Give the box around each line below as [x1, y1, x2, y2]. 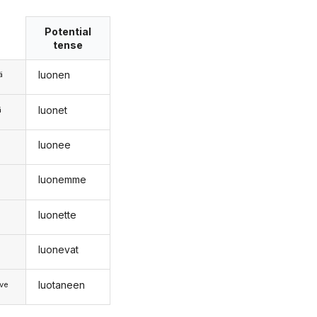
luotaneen [38, 278, 85, 291]
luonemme [38, 173, 86, 186]
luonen [38, 69, 70, 81]
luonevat [38, 243, 79, 256]
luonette [38, 208, 76, 221]
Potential [45, 25, 92, 38]
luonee [38, 139, 71, 151]
